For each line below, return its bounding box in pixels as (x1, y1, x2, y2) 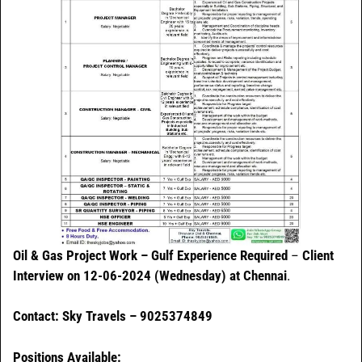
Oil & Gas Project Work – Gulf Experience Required (13, 246, 288, 263)
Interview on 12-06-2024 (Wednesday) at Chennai (13, 267, 287, 284)
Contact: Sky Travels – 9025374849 (13, 308, 213, 325)
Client (302, 246, 334, 263)
